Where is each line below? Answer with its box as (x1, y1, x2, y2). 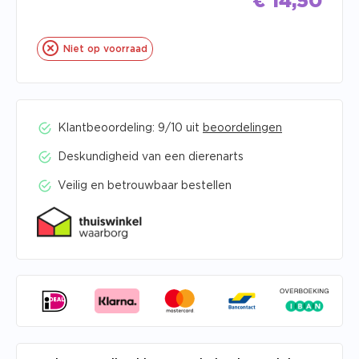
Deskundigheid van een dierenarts (58, 151, 244, 163)
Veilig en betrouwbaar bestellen (58, 180, 232, 192)
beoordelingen (203, 123, 282, 134)
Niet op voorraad (63, 44, 147, 54)
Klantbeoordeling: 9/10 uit (58, 123, 203, 134)
